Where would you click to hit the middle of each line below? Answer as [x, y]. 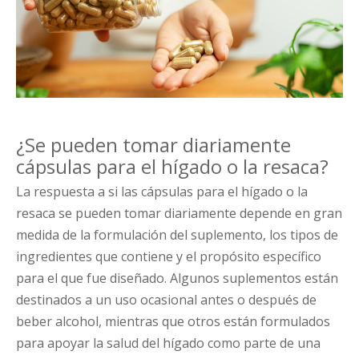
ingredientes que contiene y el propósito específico [169, 257]
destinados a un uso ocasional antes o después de [166, 300]
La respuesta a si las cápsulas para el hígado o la [162, 192]
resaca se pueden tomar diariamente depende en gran [179, 214]
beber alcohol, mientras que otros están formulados [173, 322]
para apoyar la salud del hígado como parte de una [168, 343]
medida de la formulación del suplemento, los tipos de [177, 235]
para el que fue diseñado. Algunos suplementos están [177, 278]
